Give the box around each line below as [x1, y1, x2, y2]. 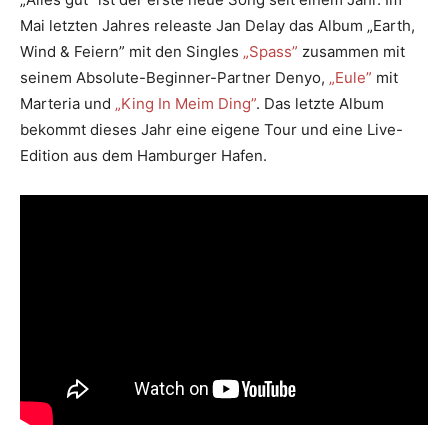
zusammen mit [298, 41, 405, 61]
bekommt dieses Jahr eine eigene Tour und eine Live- [20, 119, 403, 139]
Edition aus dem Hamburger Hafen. [20, 145, 267, 165]
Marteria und [20, 93, 115, 113]
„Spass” [243, 41, 298, 61]
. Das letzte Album [256, 93, 384, 113]
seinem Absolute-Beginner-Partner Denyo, [20, 67, 329, 87]
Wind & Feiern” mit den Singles [20, 41, 243, 61]
